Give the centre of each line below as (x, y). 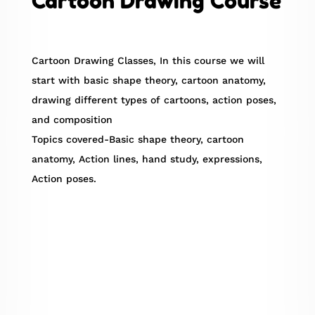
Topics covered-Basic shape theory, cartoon (137, 140)
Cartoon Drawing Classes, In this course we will (148, 61)
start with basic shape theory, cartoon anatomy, (148, 81)
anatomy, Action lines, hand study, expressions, (147, 159)
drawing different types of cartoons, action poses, (154, 100)
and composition (72, 120)
